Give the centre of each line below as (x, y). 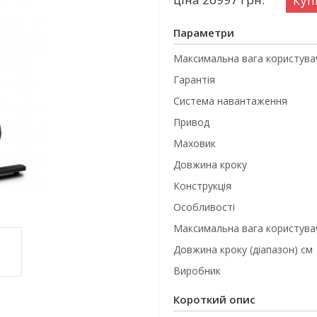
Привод (191, 122)
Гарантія (194, 80)
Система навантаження (230, 101)
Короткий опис (214, 299)
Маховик (195, 143)
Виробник (197, 271)
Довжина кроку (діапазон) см (243, 249)
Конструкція (202, 186)
